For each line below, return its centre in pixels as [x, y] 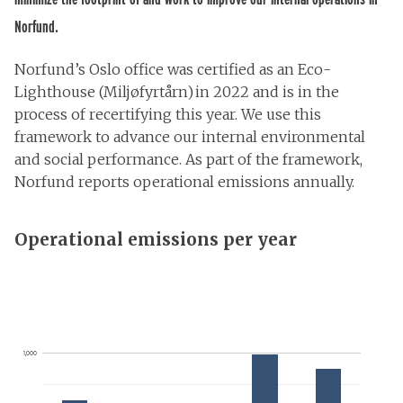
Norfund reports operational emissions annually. [186, 182]
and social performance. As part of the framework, [188, 160]
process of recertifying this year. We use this [168, 115]
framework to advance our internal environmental [190, 137]
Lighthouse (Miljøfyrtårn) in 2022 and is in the [177, 92]
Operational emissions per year [156, 240]
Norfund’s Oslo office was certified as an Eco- [173, 70]
